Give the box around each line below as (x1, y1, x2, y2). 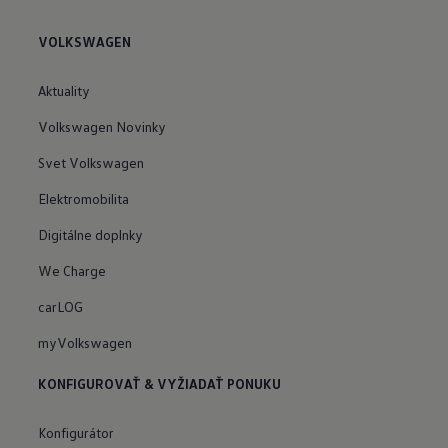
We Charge (38, 261, 107, 279)
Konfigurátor (38, 423, 115, 441)
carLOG (38, 297, 84, 315)
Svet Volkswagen (38, 153, 145, 171)
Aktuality (38, 81, 91, 99)
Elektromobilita (38, 189, 130, 207)
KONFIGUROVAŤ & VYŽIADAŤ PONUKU (38, 375, 282, 392)
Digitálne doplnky (38, 225, 144, 243)
